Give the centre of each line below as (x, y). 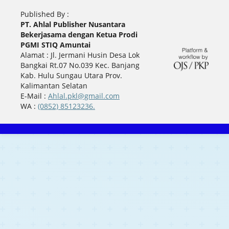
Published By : (44, 14)
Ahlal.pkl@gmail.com (84, 96)
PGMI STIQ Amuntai (55, 45)
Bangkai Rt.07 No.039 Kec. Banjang (80, 65)
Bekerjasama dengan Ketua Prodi (79, 35)
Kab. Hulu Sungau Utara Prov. (71, 76)
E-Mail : (34, 96)
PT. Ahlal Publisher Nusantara (73, 25)
